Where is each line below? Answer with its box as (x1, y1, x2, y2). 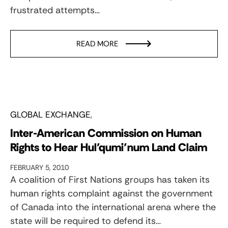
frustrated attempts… (10, 4, 100, 16)
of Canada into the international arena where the (10, 201, 216, 213)
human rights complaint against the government (10, 187, 213, 199)
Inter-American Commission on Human (10, 125, 202, 140)
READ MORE (76, 38, 118, 49)
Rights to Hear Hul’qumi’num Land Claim (10, 139, 207, 155)
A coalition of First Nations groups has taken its (10, 173, 210, 186)
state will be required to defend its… (10, 214, 161, 227)
